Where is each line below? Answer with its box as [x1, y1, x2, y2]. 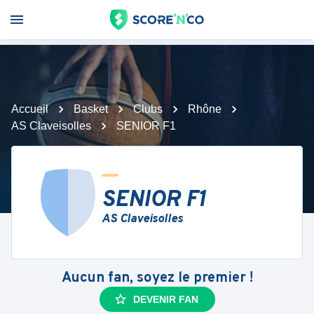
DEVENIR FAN [132, 294, 198, 305]
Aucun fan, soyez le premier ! [61, 269, 253, 287]
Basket [74, 103, 108, 115]
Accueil [11, 103, 48, 115]
